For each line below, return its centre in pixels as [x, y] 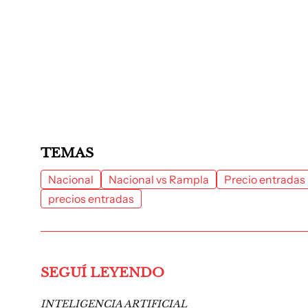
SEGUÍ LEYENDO [102, 273]
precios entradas [91, 199]
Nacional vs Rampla [159, 179]
